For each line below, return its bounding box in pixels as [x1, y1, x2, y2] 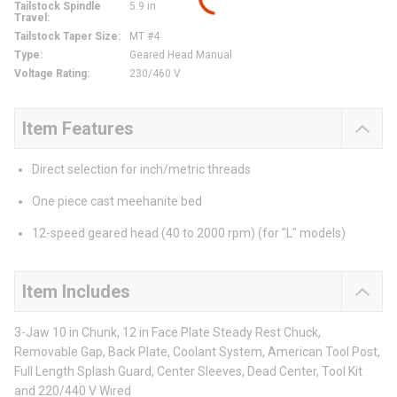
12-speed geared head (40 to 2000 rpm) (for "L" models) [32, 226, 346, 241]
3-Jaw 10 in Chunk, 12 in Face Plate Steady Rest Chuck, [14, 325, 321, 340]
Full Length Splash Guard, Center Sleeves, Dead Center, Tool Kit [14, 364, 362, 379]
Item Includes [22, 281, 130, 303]
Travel [14, 12, 47, 25]
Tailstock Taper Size [14, 30, 118, 43]
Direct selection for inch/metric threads [32, 162, 251, 177]
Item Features [22, 118, 134, 140]
